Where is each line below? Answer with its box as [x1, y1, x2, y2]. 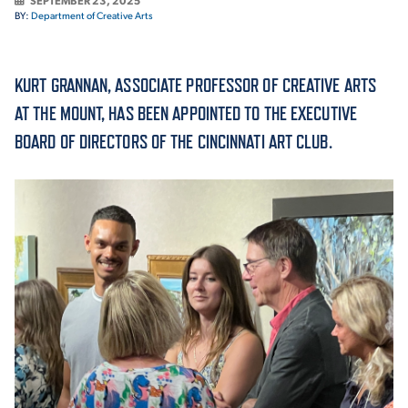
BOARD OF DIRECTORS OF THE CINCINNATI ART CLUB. [15, 131, 332, 153]
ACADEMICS [18, 27, 147, 60]
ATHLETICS [18, 242, 137, 275]
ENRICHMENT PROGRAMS [18, 350, 284, 382]
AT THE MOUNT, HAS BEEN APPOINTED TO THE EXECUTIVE [15, 103, 357, 125]
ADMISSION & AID [18, 135, 213, 168]
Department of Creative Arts [31, 9, 153, 22]
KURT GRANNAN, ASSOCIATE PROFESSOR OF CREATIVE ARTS [15, 75, 377, 97]
